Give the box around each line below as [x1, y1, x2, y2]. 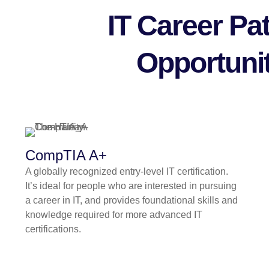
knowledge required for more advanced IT [25, 210, 202, 220]
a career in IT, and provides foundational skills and [25, 195, 238, 206]
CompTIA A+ [25, 147, 107, 164]
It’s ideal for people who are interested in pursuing [25, 181, 237, 192]
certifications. [25, 224, 81, 235]
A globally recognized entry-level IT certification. [25, 166, 228, 177]
